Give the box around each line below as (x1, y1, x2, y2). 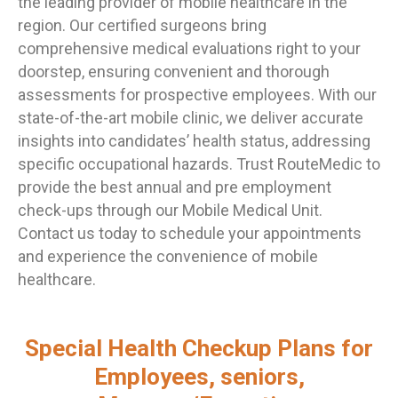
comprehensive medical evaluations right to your (18, 38, 361, 58)
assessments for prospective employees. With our (18, 84, 377, 104)
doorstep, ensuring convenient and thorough (18, 61, 330, 81)
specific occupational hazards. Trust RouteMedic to (18, 154, 380, 173)
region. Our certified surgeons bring (18, 15, 267, 35)
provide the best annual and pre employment (18, 177, 331, 196)
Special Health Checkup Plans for (25, 335, 373, 362)
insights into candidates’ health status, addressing (18, 131, 370, 150)
